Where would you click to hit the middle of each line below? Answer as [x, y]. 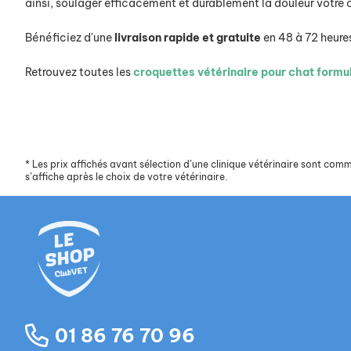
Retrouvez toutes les [79, 72]
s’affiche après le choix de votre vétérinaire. [126, 177]
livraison [138, 38]
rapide [182, 38]
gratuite [239, 38]
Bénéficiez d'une [70, 38]
